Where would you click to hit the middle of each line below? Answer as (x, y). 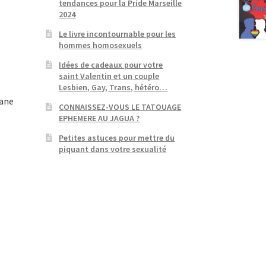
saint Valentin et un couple (109, 76)
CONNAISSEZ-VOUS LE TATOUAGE (120, 107)
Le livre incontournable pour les (118, 34)
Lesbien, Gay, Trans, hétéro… (113, 87)
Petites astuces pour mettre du (117, 137)
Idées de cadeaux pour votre (111, 64)
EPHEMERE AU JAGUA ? (99, 118)
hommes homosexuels (101, 45)
